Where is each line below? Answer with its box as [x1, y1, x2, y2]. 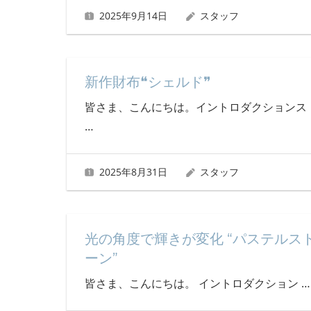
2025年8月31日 [99, 165, 167, 179]
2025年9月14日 [99, 8, 167, 22]
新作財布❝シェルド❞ [84, 73, 211, 90]
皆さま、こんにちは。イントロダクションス [84, 99, 307, 115]
